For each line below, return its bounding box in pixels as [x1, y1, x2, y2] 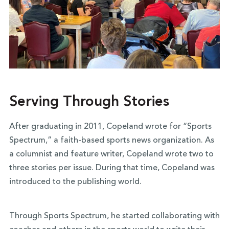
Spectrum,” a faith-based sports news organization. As [9, 136, 214, 145]
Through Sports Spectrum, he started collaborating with [9, 212, 220, 221]
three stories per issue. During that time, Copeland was [9, 164, 215, 173]
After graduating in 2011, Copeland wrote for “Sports [9, 123, 212, 131]
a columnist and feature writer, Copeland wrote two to [9, 150, 214, 159]
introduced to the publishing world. [9, 178, 144, 187]
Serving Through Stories [9, 95, 169, 110]
